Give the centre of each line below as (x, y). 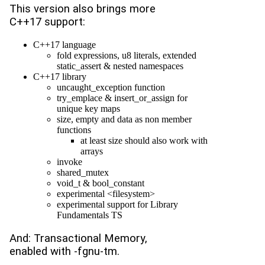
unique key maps (88, 109)
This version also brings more (83, 9)
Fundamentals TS (90, 215)
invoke (70, 162)
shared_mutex (83, 172)
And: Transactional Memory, (78, 238)
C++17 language (64, 45)
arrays (92, 151)
